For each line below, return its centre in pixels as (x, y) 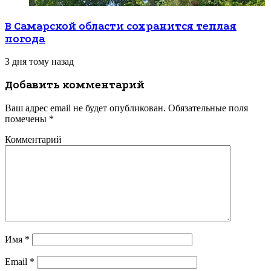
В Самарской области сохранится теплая (121, 26)
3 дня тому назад (39, 62)
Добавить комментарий (75, 85)
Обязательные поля (207, 108)
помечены (27, 119)
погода (25, 39)
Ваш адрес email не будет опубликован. (85, 108)
